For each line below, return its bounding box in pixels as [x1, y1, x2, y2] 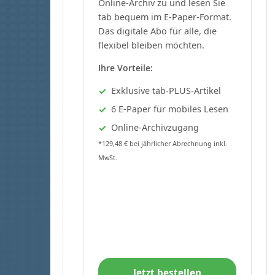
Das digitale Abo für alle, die [98, 25, 217, 37]
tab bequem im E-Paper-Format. [98, 10, 231, 23]
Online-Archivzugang [111, 121, 199, 133]
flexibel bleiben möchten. [98, 39, 204, 51]
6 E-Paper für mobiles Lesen [111, 103, 228, 115]
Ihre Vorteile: [98, 61, 153, 74]
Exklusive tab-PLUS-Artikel [111, 84, 221, 96]
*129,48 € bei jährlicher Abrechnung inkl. [98, 138, 227, 148]
